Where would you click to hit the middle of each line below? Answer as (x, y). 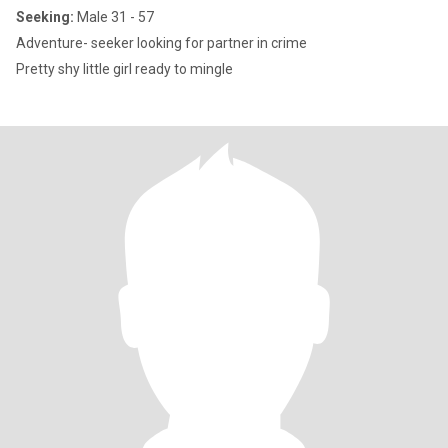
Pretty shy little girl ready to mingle (124, 69)
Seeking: (45, 17)
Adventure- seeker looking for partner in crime (161, 43)
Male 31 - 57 (114, 17)
